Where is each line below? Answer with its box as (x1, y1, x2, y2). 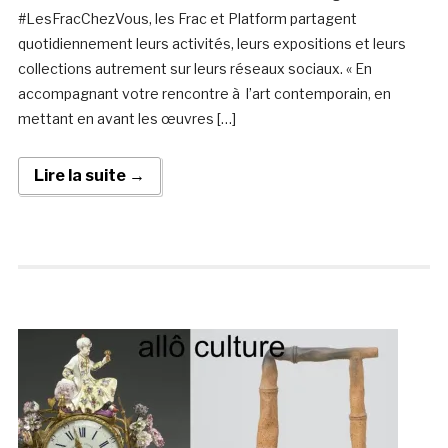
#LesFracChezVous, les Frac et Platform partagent (17, 10, 357, 28)
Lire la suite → (33, 166, 145, 186)
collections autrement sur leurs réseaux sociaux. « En (17, 60, 372, 78)
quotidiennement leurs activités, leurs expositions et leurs (17, 35, 406, 53)
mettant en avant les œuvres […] (17, 110, 236, 128)
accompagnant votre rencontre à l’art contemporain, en (17, 85, 391, 103)
